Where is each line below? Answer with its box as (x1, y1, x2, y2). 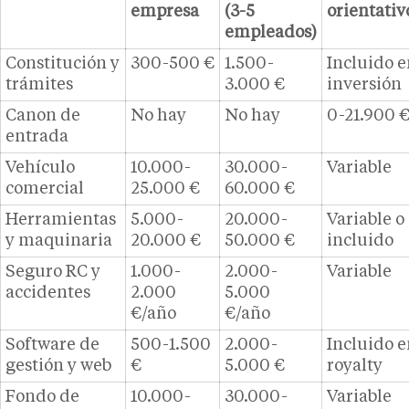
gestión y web (5, 358, 111, 375)
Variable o (327, 212, 404, 229)
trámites (5, 77, 73, 94)
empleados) (225, 25, 317, 42)
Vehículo (5, 160, 75, 177)
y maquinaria (5, 233, 112, 250)
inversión (327, 77, 402, 94)
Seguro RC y (5, 264, 100, 281)
